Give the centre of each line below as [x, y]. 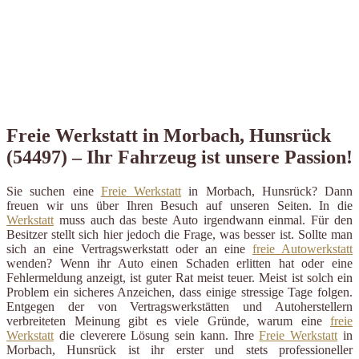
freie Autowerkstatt [303, 248]
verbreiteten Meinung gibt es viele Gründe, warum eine [168, 321]
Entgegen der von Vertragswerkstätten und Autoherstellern [179, 306]
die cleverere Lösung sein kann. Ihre [157, 335]
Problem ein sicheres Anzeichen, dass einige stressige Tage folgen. [179, 292]
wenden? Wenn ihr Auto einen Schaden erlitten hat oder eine [179, 263]
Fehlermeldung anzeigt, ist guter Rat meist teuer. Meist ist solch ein [179, 277]
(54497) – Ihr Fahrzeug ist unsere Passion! [179, 157]
